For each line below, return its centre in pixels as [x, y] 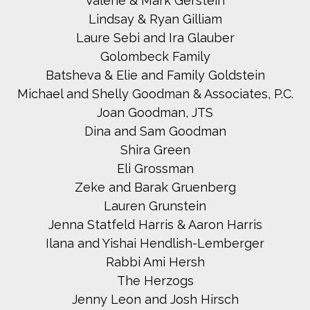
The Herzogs [155, 281]
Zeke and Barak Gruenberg [155, 188]
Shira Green [155, 150]
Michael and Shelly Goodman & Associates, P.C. [155, 94]
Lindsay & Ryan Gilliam [155, 19]
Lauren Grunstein [155, 206]
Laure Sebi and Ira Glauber [155, 38]
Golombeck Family [155, 57]
